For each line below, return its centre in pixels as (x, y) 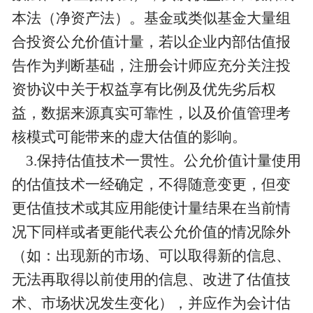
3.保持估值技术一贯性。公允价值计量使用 (156, 161)
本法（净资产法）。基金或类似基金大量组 (151, 19)
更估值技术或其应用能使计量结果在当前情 (151, 209)
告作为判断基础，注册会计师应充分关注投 (151, 66)
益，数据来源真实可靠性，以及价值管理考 (151, 114)
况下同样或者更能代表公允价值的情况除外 (151, 232)
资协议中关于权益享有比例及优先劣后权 (144, 90)
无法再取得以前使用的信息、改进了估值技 (151, 280)
